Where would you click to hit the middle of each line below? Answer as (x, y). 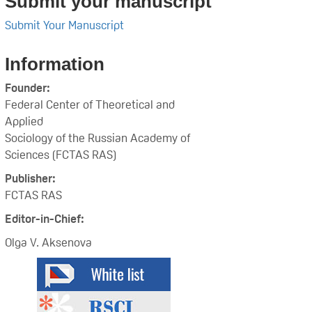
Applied (24, 121)
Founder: (28, 88)
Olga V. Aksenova (48, 242)
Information (55, 64)
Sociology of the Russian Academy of (97, 138)
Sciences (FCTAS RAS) (61, 155)
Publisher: (30, 178)
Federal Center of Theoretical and (90, 104)
